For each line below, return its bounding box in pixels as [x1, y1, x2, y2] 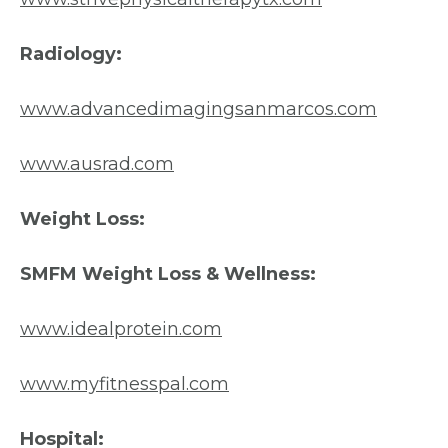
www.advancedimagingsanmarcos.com [20, 98, 377, 120]
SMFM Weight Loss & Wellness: [20, 263, 316, 285]
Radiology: [20, 43, 122, 65]
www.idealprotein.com [20, 318, 222, 340]
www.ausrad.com [20, 153, 174, 175]
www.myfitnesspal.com [20, 373, 229, 395]
